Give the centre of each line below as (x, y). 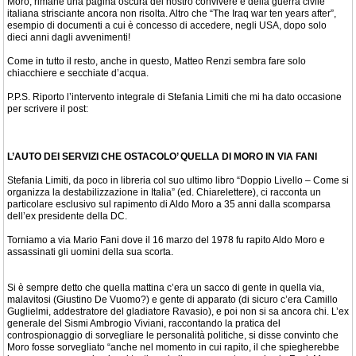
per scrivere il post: (48, 109)
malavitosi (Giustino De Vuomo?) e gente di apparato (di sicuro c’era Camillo (172, 300)
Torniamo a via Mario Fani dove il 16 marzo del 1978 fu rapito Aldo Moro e (166, 240)
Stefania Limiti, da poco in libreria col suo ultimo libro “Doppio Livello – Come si (178, 180)
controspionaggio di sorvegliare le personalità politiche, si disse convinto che (173, 335)
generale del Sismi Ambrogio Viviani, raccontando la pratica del (144, 323)
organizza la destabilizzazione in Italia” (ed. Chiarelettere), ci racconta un (164, 192)
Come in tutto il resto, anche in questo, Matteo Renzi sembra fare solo (157, 61)
